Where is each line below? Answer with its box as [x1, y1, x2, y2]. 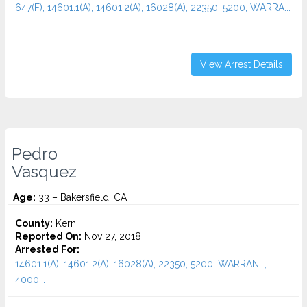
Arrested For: [15, 244, 79, 255]
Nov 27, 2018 [82, 231, 141, 242]
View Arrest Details [200, 59, 283, 70]
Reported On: [15, 231, 82, 242]
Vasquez [12, 162, 77, 182]
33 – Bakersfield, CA [36, 192, 127, 203]
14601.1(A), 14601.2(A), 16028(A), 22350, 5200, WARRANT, [15, 258, 267, 269]
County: [15, 218, 53, 229]
